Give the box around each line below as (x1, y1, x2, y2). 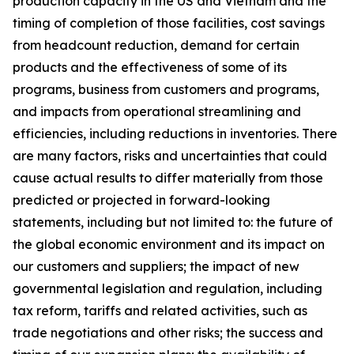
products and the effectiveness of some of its (13, 59, 287, 75)
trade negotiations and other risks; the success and (13, 325, 323, 341)
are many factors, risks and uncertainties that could (13, 148, 327, 164)
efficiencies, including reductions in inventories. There (13, 126, 337, 141)
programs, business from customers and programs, (13, 81, 319, 97)
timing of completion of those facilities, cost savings (13, 15, 325, 31)
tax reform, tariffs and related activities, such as (13, 303, 307, 318)
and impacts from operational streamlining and (13, 104, 301, 119)
